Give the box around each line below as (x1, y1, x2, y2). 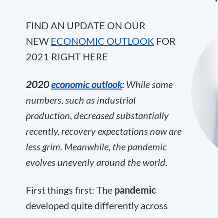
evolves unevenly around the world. (26, 156, 167, 168)
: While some (122, 78, 173, 90)
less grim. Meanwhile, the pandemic (26, 141, 167, 152)
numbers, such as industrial (26, 94, 136, 106)
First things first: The (26, 184, 114, 196)
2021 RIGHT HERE (26, 51, 108, 62)
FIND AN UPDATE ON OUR (26, 19, 145, 31)
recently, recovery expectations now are (26, 125, 182, 137)
